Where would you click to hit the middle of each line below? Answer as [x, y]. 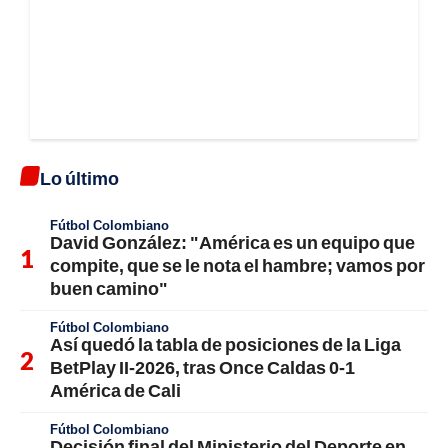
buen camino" [109, 287]
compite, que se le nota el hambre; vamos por [237, 264]
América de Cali [115, 389]
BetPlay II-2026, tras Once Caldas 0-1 [202, 366]
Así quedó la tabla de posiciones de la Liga [225, 343]
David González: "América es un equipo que [232, 241]
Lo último [79, 177]
